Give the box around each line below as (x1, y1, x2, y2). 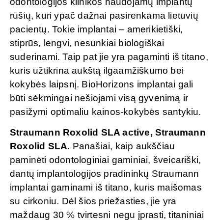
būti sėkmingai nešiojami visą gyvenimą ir (10, 93, 189, 104)
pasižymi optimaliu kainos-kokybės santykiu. (10, 107, 201, 117)
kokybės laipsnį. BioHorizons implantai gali (10, 79, 193, 90)
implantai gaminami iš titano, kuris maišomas (10, 182, 202, 193)
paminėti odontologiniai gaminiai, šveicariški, (10, 155, 201, 165)
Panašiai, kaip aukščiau (72, 141, 175, 152)
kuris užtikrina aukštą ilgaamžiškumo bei (10, 65, 184, 76)
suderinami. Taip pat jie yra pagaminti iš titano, (10, 52, 208, 62)
